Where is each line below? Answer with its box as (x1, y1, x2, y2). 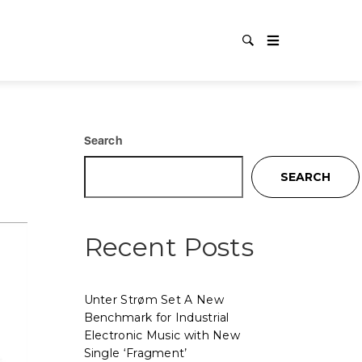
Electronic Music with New (83, 328, 241, 343)
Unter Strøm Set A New (83, 293, 224, 307)
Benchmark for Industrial (83, 310, 229, 325)
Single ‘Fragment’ (83, 346, 187, 360)
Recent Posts (83, 231, 254, 263)
